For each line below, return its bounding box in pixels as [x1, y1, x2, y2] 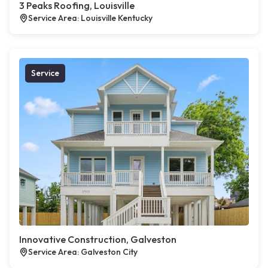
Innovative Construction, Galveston [19, 233, 176, 246]
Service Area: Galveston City [28, 246, 138, 258]
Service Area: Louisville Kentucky [28, 13, 153, 24]
